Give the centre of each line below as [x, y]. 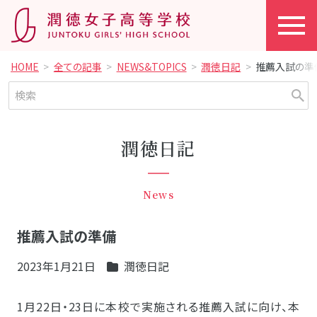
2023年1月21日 [56, 266]
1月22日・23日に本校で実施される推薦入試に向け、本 [158, 306]
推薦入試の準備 [67, 236]
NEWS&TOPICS [151, 67]
